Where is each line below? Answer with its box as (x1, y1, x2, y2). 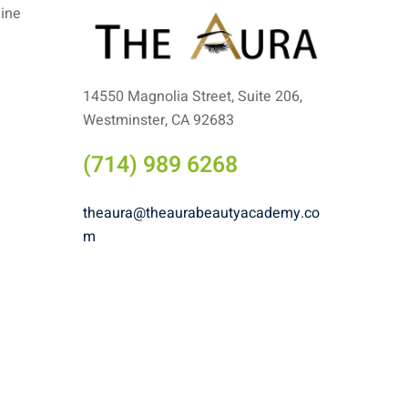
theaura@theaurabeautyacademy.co (83, 201, 320, 224)
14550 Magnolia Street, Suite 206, (83, 85, 302, 107)
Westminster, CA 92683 (83, 108, 234, 131)
